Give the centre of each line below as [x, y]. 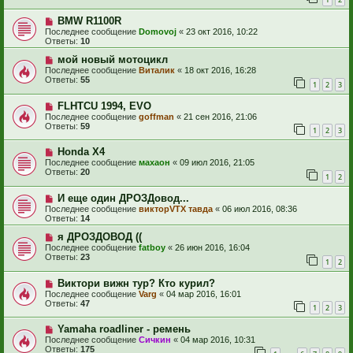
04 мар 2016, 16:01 [204, 294]
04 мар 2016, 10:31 [218, 340]
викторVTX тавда [176, 209]
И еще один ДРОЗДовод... [123, 199]
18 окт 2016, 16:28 [220, 71]
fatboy [152, 248]
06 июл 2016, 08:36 [260, 209]
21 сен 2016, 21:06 [220, 116]
